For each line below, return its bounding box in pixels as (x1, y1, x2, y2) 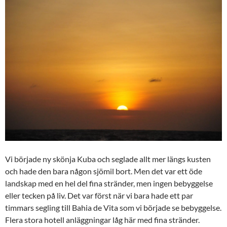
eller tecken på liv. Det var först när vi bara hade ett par (5, 190, 193, 200)
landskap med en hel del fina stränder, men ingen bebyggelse (5, 178, 213, 188)
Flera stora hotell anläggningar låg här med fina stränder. (5, 214, 200, 224)
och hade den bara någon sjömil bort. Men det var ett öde (5, 166, 202, 176)
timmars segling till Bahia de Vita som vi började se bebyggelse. (5, 202, 221, 212)
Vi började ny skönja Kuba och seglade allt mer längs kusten (5, 154, 211, 164)
